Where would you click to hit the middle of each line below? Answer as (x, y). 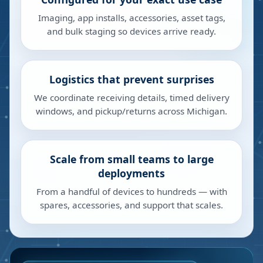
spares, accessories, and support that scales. (131, 205)
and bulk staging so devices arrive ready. (131, 31)
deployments (131, 173)
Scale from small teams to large (131, 159)
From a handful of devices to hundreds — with (131, 191)
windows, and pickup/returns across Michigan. (131, 111)
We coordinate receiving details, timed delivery (131, 97)
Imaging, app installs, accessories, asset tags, (131, 18)
